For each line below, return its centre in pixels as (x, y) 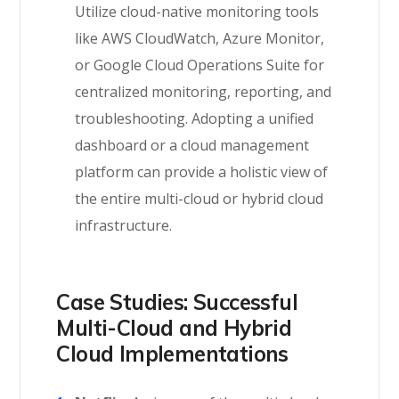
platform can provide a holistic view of (202, 172)
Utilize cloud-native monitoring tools (197, 12)
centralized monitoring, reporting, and (204, 92)
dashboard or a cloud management (192, 145)
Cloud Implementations (172, 354)
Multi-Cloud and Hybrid (174, 328)
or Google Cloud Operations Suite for (200, 65)
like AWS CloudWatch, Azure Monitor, (200, 38)
